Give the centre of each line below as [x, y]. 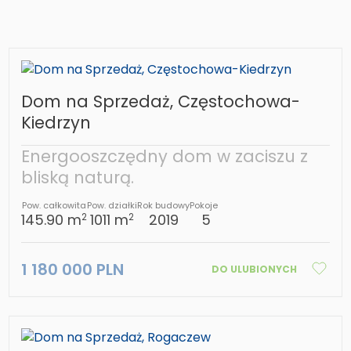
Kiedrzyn [56, 123]
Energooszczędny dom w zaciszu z [165, 157]
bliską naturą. [78, 178]
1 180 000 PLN [73, 270]
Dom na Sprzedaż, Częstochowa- [161, 102]
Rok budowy [164, 206]
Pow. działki [112, 206]
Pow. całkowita [54, 206]
